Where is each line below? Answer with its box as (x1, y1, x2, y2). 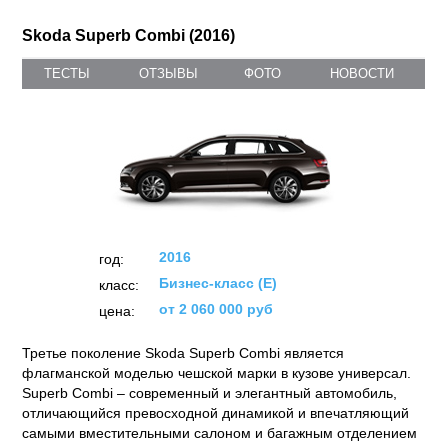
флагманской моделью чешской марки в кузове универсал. (22, 365, 412, 381)
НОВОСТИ (329, 66, 394, 81)
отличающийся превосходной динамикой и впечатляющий (22, 405, 410, 421)
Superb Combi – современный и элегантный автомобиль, (22, 385, 398, 401)
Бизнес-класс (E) (158, 275, 277, 291)
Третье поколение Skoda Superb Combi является (22, 345, 345, 361)
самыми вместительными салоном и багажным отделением (22, 425, 418, 441)
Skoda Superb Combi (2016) (22, 27, 236, 44)
